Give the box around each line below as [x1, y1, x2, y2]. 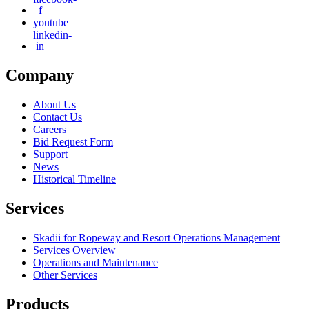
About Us [33, 99, 76, 111]
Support [33, 148, 68, 161]
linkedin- [33, 29, 72, 41]
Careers [33, 123, 66, 136]
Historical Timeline [33, 173, 116, 186]
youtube [33, 17, 68, 28]
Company [6, 66, 74, 85]
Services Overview [33, 243, 116, 256]
